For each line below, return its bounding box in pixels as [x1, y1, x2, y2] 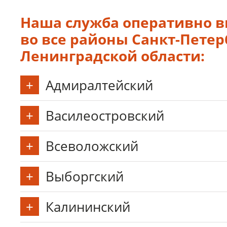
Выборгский [46, 167, 124, 185]
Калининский [46, 198, 130, 216]
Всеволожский [46, 137, 138, 155]
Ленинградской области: [20, 46, 205, 65]
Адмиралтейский [46, 76, 153, 94]
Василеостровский [46, 106, 164, 125]
